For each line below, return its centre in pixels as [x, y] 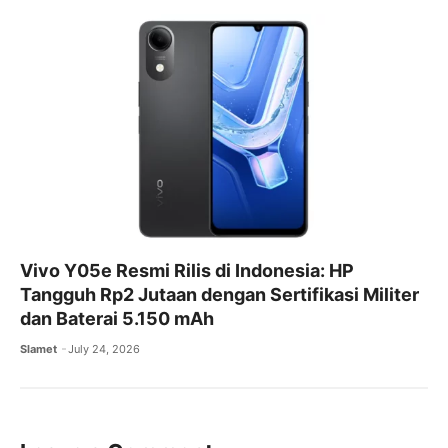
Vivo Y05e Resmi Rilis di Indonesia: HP [187, 270]
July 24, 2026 [104, 348]
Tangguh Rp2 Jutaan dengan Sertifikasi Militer [219, 294]
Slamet [38, 348]
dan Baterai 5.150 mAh [117, 318]
